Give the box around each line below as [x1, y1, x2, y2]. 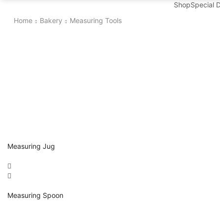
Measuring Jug [7, 142, 55, 151]
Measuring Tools [69, 16, 122, 25]
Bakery [39, 16, 62, 25]
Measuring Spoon [7, 191, 63, 200]
